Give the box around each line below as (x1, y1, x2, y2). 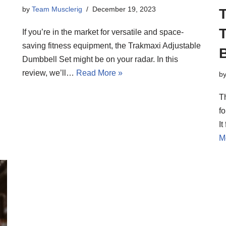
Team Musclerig (32, 5, 82, 13)
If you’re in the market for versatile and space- (22, 27, 184, 36)
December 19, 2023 (92, 5, 156, 13)
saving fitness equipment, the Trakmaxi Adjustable (22, 41, 201, 50)
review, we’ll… (22, 68, 76, 77)
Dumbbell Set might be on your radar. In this (22, 54, 178, 64)
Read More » (76, 68, 123, 77)
